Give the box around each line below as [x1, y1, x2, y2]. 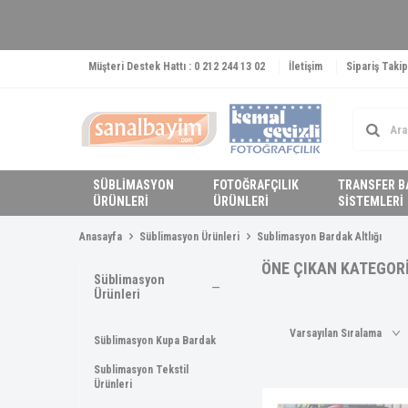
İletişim [289, 60, 322, 73]
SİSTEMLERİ [337, 194, 403, 209]
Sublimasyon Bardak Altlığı [257, 230, 382, 243]
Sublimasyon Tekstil [94, 363, 189, 376]
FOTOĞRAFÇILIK [213, 178, 300, 192]
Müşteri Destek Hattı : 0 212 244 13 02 [88, 60, 265, 73]
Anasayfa [79, 230, 122, 243]
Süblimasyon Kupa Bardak [94, 334, 216, 347]
